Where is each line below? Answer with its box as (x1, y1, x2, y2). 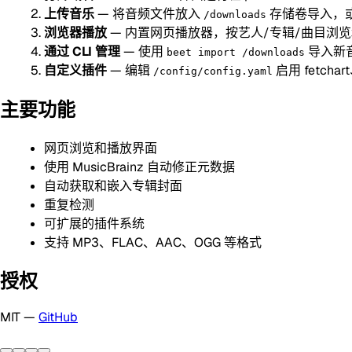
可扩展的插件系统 (44, 214, 145, 232)
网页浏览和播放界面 (44, 139, 157, 156)
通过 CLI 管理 (44, 42, 120, 60)
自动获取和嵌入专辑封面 (44, 177, 182, 194)
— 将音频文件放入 (94, 5, 203, 22)
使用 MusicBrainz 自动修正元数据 (44, 158, 235, 175)
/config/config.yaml (153, 64, 273, 77)
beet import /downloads (167, 46, 305, 58)
